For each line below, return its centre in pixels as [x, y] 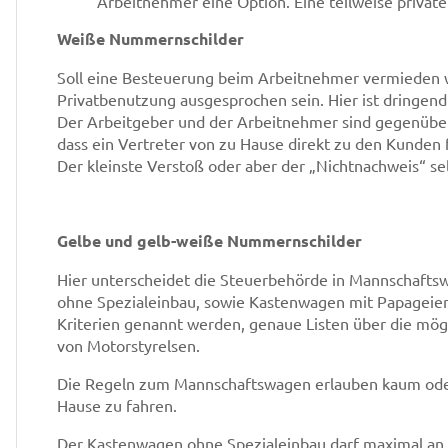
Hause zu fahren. [117, 405]
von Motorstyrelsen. [128, 345]
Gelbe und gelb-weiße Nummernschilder [209, 240]
